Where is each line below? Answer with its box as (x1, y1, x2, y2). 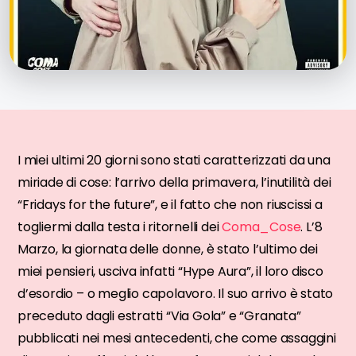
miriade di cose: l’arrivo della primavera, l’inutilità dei (17, 172, 331, 192)
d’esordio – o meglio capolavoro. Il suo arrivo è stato (17, 284, 334, 303)
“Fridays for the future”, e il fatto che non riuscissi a (17, 195, 323, 214)
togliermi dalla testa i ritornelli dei (17, 217, 222, 236)
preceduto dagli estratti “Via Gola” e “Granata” (17, 306, 301, 325)
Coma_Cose (222, 217, 301, 236)
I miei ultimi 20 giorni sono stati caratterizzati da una (17, 150, 331, 169)
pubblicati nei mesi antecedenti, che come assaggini (17, 328, 336, 347)
